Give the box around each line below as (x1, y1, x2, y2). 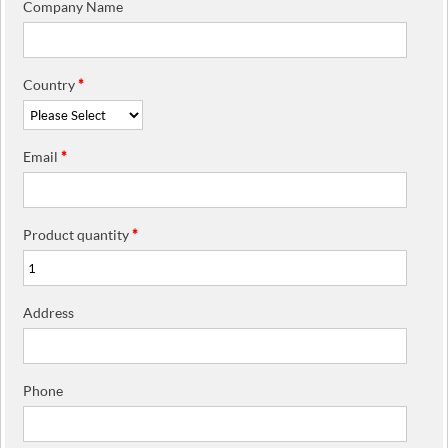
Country (23, 75, 79, 93)
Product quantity (23, 225, 133, 243)
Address (23, 303, 75, 321)
